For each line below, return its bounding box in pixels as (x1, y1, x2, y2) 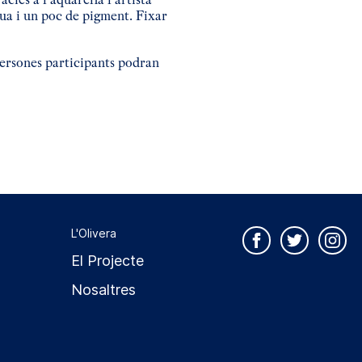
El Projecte (70, 252, 144, 269)
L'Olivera (70, 226, 116, 240)
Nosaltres (70, 281, 136, 298)
